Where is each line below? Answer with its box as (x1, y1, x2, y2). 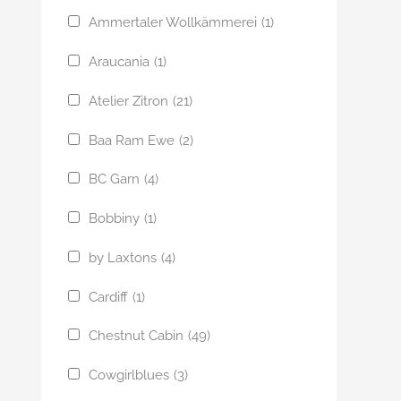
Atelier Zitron (89, 92, 168, 109)
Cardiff (89, 288, 128, 305)
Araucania (89, 54, 149, 70)
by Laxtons (89, 249, 157, 266)
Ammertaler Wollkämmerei (89, 14, 257, 31)
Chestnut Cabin (89, 328, 183, 345)
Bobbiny (89, 210, 140, 226)
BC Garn (89, 171, 140, 188)
